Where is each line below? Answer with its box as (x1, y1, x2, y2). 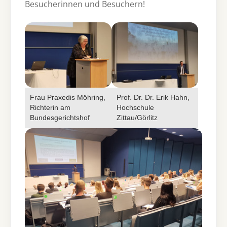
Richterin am (30, 103, 70, 111)
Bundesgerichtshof (30, 113, 90, 122)
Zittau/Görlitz (117, 113, 158, 122)
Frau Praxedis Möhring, (30, 93, 105, 101)
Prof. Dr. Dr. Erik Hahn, (117, 93, 190, 101)
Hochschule (117, 103, 154, 111)
